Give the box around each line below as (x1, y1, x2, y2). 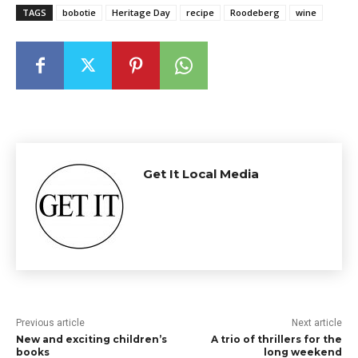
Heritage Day (112, 6, 170, 18)
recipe (186, 6, 214, 18)
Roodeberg (230, 6, 280, 18)
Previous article (16, 317, 85, 328)
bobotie (62, 6, 96, 18)
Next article (291, 317, 342, 328)
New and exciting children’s (16, 333, 167, 345)
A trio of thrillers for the (210, 333, 342, 345)
